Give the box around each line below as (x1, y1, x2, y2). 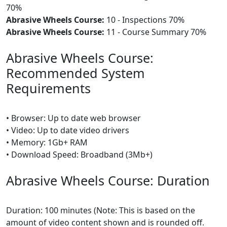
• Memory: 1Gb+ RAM (6, 137, 88, 148)
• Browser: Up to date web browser (6, 112, 141, 124)
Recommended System (6, 64, 145, 82)
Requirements (6, 80, 91, 97)
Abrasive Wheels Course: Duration (6, 172, 210, 189)
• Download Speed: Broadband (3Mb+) (6, 149, 153, 160)
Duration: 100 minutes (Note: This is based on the (6, 205, 195, 216)
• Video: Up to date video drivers (6, 125, 129, 136)
